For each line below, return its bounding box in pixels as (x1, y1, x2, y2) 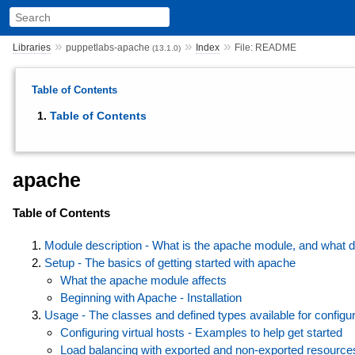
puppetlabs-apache (65, 41, 152, 53)
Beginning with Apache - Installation (59, 291, 242, 305)
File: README (234, 41, 296, 53)
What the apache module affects (59, 273, 227, 288)
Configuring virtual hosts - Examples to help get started (59, 326, 342, 340)
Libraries (12, 41, 51, 53)
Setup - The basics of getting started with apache (44, 256, 296, 270)
